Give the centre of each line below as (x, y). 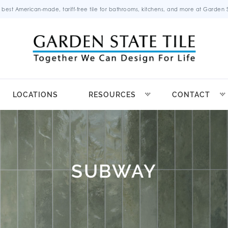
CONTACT (191, 95)
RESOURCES (112, 95)
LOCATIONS (35, 95)
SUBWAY (114, 171)
